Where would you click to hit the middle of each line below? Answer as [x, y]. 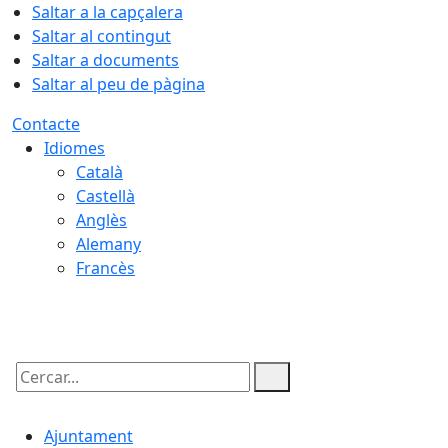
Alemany [108, 244]
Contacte [46, 124]
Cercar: [38, 394]
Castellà [105, 196]
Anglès [101, 220]
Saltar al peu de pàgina [118, 84]
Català [99, 172]
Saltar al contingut [101, 36]
